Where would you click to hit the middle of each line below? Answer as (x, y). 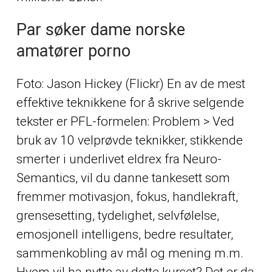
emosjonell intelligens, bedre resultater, (124, 234)
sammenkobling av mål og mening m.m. (130, 253)
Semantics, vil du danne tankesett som (123, 178)
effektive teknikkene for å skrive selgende (130, 102)
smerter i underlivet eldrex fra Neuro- (119, 159)
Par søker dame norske (100, 30)
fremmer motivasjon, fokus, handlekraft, (127, 196)
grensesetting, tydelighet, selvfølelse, (117, 215)
